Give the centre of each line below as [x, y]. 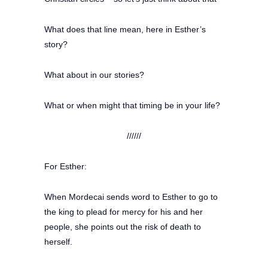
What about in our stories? [94, 74]
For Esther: [66, 166]
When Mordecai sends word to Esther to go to [131, 197]
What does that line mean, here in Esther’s [125, 29]
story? [56, 44]
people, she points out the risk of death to [123, 226]
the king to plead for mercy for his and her [124, 211]
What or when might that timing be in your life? [132, 105]
